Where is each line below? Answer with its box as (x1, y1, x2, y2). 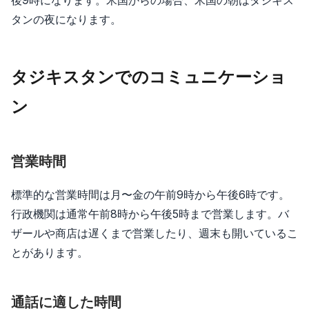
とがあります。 (11, 245, 88, 259)
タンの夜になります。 (11, 12, 121, 26)
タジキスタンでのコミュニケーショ (11, 66, 286, 87)
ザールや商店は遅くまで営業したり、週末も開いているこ (11, 226, 298, 240)
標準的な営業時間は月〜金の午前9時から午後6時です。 (11, 187, 290, 201)
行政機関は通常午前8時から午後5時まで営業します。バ (11, 206, 289, 221)
